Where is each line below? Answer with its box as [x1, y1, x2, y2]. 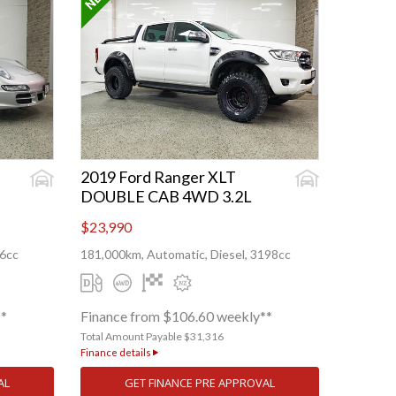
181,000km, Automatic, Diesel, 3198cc [80, 247, 291, 263]
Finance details [80, 346, 153, 359]
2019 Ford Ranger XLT [80, 167, 236, 187]
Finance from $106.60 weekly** [80, 308, 272, 325]
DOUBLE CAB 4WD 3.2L [80, 187, 252, 207]
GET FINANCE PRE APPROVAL [125, 375, 275, 392]
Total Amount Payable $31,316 [80, 330, 224, 344]
